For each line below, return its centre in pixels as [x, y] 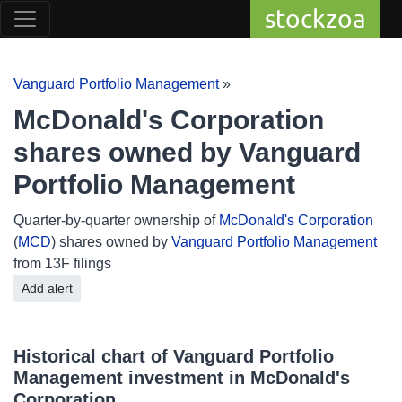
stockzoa [315, 18]
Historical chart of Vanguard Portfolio [174, 356]
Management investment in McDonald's [182, 378]
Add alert [60, 288]
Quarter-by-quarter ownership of [116, 220]
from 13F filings [62, 263]
